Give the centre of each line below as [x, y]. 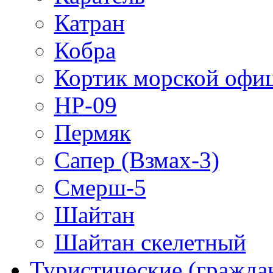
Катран [89, 23]
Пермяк [92, 133]
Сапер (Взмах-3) [136, 160]
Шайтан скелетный [150, 243]
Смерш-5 [100, 188]
